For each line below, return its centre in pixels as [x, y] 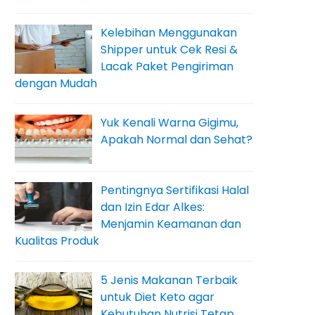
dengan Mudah [56, 83]
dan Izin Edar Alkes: [153, 207]
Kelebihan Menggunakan [169, 33]
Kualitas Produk [57, 241]
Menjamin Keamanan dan [171, 224]
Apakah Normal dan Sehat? [176, 140]
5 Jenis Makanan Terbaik [169, 280]
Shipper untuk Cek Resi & [169, 50]
